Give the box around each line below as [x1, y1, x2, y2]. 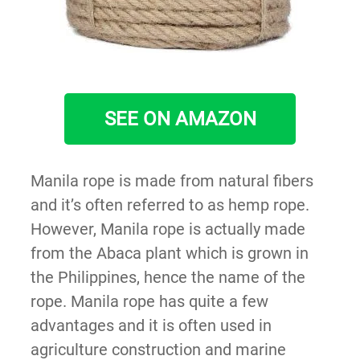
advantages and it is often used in [30, 315, 272, 335]
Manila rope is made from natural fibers [30, 170, 313, 190]
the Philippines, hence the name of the [30, 267, 305, 287]
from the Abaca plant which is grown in [30, 243, 309, 263]
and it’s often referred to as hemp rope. [30, 194, 309, 215]
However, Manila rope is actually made [30, 219, 305, 239]
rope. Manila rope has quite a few [30, 291, 268, 311]
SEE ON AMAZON [104, 107, 256, 130]
